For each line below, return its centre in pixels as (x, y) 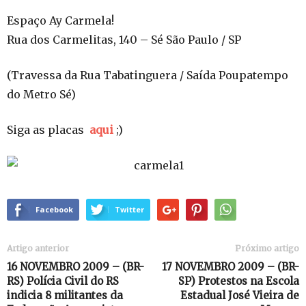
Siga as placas (48, 130)
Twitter (129, 209)
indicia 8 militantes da (65, 295)
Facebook (54, 209)
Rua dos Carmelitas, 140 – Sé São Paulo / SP (124, 40)
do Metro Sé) (41, 94)
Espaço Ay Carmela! (60, 20)
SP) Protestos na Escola (239, 281)
